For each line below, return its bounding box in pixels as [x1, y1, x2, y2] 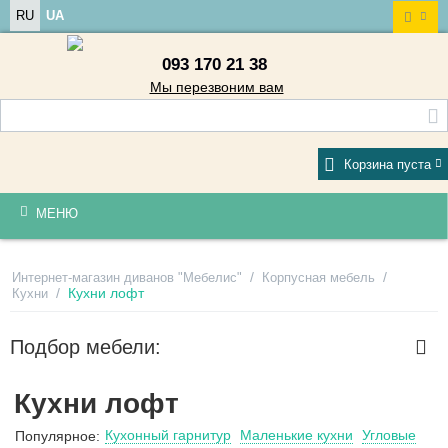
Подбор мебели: [10, 335, 161, 358]
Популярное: [15, 427, 100, 444]
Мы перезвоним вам [149, 78, 284, 95]
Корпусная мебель [262, 269, 375, 285]
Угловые [362, 426, 416, 443]
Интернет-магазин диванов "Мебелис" [12, 269, 242, 285]
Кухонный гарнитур [105, 426, 231, 443]
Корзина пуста [344, 156, 431, 172]
